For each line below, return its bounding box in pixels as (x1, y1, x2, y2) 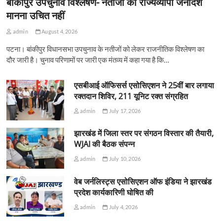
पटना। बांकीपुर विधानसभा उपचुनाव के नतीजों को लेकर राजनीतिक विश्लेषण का (6, 44, 205, 53)
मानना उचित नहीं (6, 8, 65, 22)
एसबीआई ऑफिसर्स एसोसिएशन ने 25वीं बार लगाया (74, 79, 214, 91)
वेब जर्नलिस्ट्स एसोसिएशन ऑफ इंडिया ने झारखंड (74, 176, 212, 187)
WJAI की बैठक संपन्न (74, 139, 135, 150)
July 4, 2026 (108, 203, 138, 210)
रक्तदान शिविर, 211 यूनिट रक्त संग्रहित (74, 90, 188, 102)
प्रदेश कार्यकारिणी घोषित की (74, 186, 153, 198)
